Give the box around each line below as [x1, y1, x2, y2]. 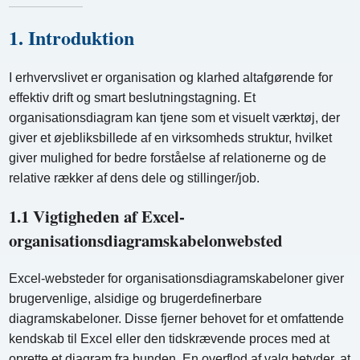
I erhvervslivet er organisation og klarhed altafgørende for [9, 70, 333, 84]
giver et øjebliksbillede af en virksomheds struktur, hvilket [9, 130, 333, 145]
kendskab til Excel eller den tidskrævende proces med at [9, 331, 330, 346]
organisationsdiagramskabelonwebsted [9, 227, 284, 252]
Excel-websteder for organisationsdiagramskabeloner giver [9, 271, 345, 285]
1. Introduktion [9, 22, 135, 51]
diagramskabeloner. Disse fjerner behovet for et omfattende [9, 311, 345, 325]
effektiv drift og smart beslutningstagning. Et [9, 90, 256, 104]
